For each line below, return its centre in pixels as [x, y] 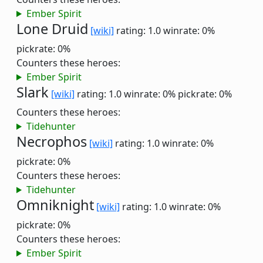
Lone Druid [52, 29]
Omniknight [55, 205]
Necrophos [52, 141]
